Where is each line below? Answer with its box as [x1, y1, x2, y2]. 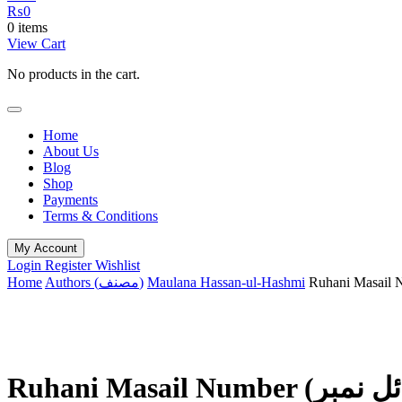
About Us [43, 144, 99, 159]
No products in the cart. [7, 66, 140, 82]
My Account [14, 241, 77, 255]
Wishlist [95, 258, 140, 273]
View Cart [7, 36, 66, 51]
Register [45, 258, 95, 273]
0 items [7, 20, 48, 35]
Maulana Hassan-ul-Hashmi [147, 275, 305, 290]
